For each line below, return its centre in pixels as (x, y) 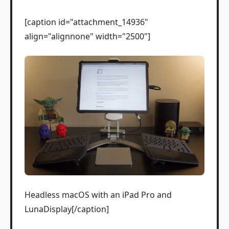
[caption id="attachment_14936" (86, 22)
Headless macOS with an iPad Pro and (98, 195)
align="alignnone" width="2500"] (87, 36)
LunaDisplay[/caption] (67, 209)
